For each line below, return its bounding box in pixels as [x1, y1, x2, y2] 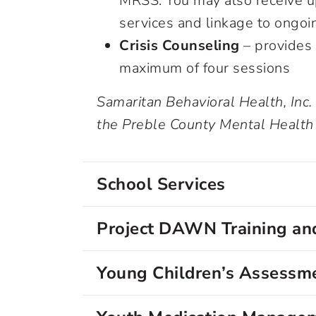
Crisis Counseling [119, 36, 240, 55]
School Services [97, 173, 226, 195]
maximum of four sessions [119, 59, 290, 78]
